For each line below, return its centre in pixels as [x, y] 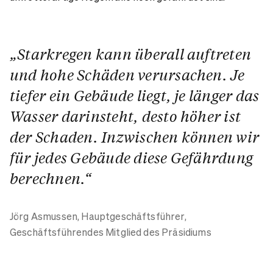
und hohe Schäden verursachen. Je [127, 75]
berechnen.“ [51, 179]
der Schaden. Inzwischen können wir [135, 137]
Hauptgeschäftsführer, [134, 216]
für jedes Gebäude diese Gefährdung [132, 158]
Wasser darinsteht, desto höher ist [126, 116]
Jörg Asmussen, [46, 216]
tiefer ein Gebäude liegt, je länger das [135, 96]
